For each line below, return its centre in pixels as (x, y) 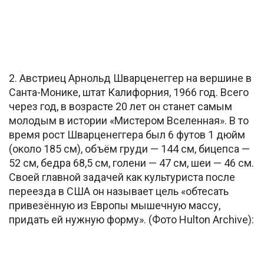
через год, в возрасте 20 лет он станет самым (121, 106)
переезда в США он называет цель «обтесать (119, 191)
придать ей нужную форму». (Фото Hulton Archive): (131, 219)
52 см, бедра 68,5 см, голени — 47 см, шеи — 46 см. (131, 163)
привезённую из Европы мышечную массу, (115, 205)
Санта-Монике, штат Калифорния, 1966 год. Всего (129, 92)
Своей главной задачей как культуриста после (122, 177)
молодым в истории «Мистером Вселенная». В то (129, 120)
